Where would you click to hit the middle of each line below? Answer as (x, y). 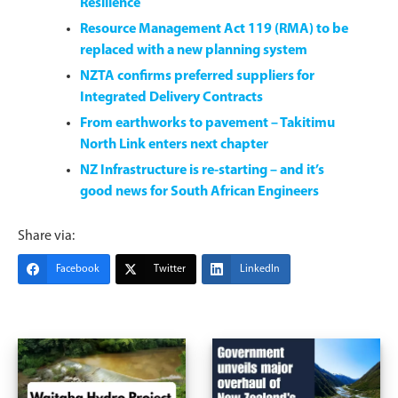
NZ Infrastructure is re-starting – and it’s (202, 170)
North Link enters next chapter (174, 144)
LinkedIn (260, 269)
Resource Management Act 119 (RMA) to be (214, 29)
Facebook (78, 269)
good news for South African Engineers (199, 191)
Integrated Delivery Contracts (171, 97)
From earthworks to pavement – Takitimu (207, 123)
